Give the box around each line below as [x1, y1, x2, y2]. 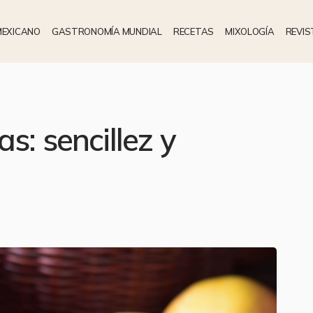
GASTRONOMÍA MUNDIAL [51, 25, 162, 37]
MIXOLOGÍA [225, 25, 275, 37]
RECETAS [173, 25, 214, 37]
